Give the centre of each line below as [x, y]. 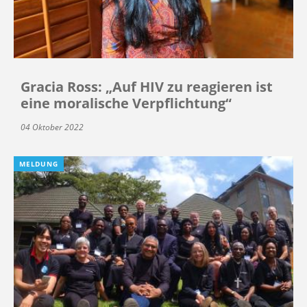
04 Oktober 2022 [52, 127]
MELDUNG [39, 164]
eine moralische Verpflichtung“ [126, 103]
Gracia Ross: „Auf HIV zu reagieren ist [147, 87]
